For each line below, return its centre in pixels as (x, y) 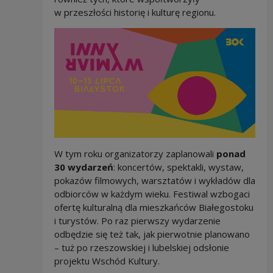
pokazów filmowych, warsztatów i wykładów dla (154, 181)
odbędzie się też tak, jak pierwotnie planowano (152, 234)
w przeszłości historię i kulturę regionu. (135, 12)
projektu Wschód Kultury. (107, 261)
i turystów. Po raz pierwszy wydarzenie (137, 221)
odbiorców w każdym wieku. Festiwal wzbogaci (152, 194)
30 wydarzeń (83, 167)
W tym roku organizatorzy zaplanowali (135, 154)
